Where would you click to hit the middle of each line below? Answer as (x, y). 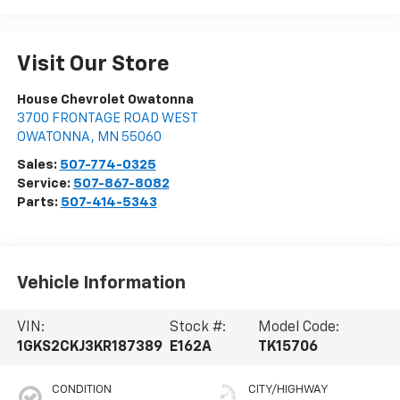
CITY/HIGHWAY (288, 389)
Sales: (38, 164)
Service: (45, 183)
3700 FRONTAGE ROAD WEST (107, 118)
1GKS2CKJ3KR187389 (89, 347)
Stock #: (198, 328)
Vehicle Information (101, 283)
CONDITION (81, 389)
